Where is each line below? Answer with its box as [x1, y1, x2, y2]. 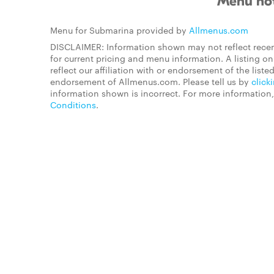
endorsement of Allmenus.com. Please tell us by [50, 75, 251, 87]
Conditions [50, 98, 96, 111]
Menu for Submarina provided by [50, 24, 189, 36]
